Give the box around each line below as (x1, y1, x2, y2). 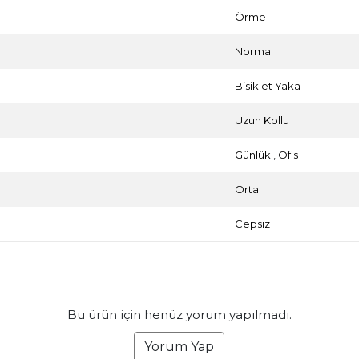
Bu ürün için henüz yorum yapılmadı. (67, 306, 292, 322)
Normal (235, 44, 274, 58)
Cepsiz (235, 216, 271, 230)
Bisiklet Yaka (235, 79, 301, 92)
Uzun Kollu (235, 113, 290, 127)
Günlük (235, 147, 272, 161)
